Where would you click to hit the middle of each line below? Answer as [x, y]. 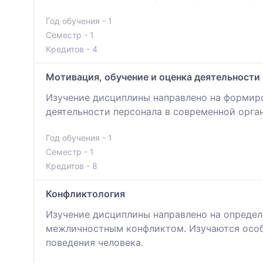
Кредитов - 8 [72, 166]
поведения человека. [95, 243]
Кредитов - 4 [72, 49]
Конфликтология [85, 194]
